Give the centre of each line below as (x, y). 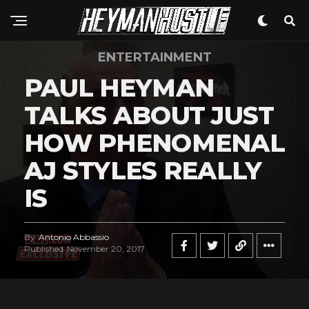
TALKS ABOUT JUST (149, 115)
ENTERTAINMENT (154, 57)
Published (44, 249)
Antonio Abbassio (74, 237)
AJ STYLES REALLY (143, 170)
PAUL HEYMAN (119, 88)
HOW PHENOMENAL (154, 143)
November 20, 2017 (106, 249)
